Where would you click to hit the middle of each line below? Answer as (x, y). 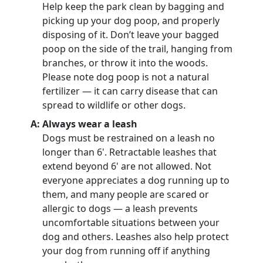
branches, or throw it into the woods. (125, 63)
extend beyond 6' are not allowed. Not (127, 166)
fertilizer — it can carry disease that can (130, 91)
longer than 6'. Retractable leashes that (129, 152)
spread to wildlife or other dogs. (114, 105)
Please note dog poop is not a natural (126, 77)
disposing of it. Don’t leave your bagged (131, 35)
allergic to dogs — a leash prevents (120, 208)
